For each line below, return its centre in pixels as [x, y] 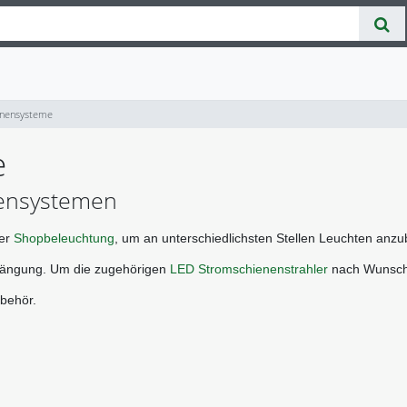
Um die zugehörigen [110, 269]
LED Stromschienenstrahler [249, 269]
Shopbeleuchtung [64, 238]
